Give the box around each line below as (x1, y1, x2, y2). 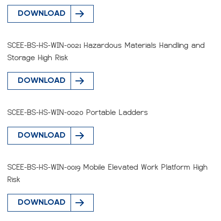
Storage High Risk (7, 53, 68, 62)
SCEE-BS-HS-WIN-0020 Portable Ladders (7, 108, 148, 117)
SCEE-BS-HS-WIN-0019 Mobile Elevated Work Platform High (7, 163, 208, 172)
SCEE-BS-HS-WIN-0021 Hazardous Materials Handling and (7, 41, 205, 50)
